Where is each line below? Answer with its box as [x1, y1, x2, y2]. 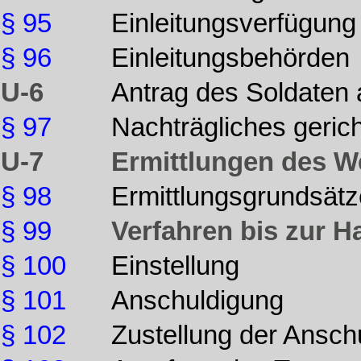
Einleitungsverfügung [111, 9, 356, 38]
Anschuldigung [111, 286, 284, 315]
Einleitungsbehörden [111, 44, 350, 73]
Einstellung [111, 251, 239, 280]
